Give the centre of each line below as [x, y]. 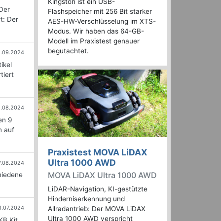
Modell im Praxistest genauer [94, 41]
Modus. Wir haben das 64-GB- [96, 31]
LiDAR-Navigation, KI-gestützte [98, 189]
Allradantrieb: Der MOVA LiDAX [97, 209]
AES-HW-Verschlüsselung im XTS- [102, 21]
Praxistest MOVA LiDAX [98, 152]
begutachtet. [68, 51]
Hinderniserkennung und [86, 199]
